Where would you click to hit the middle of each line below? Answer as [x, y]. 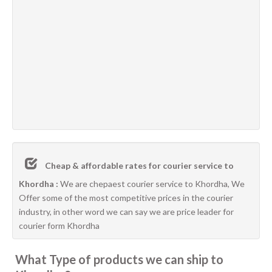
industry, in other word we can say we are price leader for [126, 212]
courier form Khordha [59, 226]
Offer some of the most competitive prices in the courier [126, 198]
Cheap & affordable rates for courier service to [139, 165]
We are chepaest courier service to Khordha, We [151, 184]
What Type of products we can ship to [119, 259]
